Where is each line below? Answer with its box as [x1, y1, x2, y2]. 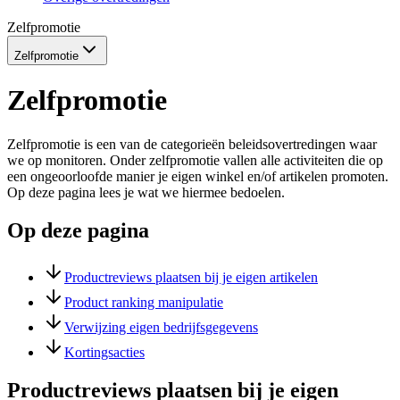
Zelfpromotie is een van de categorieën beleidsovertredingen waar [7, 136, 377, 152]
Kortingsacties [64, 344, 145, 360]
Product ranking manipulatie [64, 294, 223, 310]
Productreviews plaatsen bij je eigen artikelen [64, 269, 318, 285]
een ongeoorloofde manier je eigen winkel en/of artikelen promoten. [7, 168, 388, 184]
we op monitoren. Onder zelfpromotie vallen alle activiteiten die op [7, 152, 383, 168]
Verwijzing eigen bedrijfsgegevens [64, 319, 258, 335]
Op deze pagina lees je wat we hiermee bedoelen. [7, 184, 285, 200]
